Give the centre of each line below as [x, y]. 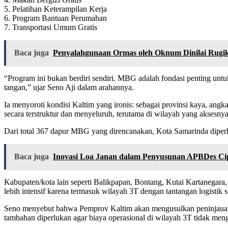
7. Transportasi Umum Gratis [51, 27]
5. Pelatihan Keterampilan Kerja [55, 9]
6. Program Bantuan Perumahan [55, 18]
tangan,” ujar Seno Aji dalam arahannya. [69, 88]
